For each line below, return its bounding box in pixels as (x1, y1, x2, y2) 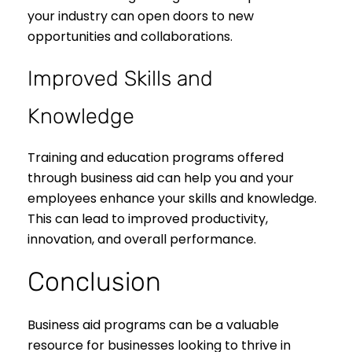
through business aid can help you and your (27, 169, 294, 188)
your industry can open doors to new (27, 6, 254, 25)
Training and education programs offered (27, 148, 284, 167)
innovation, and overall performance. (27, 230, 256, 249)
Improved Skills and (27, 65, 213, 91)
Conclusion (27, 266, 161, 298)
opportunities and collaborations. (27, 27, 233, 46)
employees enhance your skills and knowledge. (27, 189, 317, 208)
